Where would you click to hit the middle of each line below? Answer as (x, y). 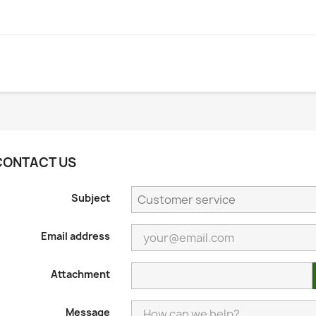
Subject (90, 197)
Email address (75, 236)
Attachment (80, 274)
